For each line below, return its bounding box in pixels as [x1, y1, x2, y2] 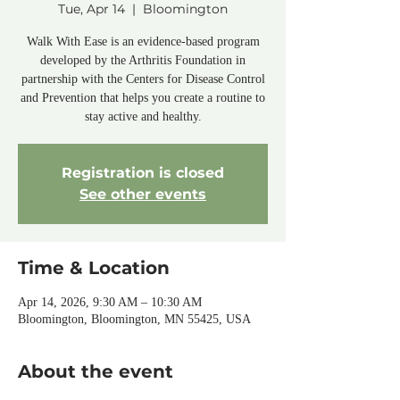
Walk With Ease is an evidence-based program [26, 35, 260, 48]
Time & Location [18, 257, 170, 279]
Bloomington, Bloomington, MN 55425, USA [18, 312, 251, 326]
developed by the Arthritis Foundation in [40, 54, 246, 67]
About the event [18, 361, 173, 382]
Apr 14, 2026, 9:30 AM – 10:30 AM [18, 296, 202, 309]
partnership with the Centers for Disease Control [21, 72, 265, 86]
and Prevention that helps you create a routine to [21, 91, 265, 104]
